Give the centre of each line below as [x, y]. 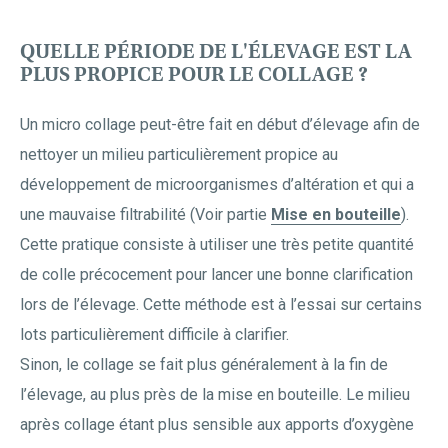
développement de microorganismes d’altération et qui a [217, 184]
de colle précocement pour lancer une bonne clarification [216, 274]
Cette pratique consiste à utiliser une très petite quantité [217, 244]
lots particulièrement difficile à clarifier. [154, 334]
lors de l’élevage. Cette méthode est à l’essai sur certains [221, 304]
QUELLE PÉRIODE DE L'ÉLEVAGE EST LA [216, 51]
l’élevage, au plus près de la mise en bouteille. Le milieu [215, 394]
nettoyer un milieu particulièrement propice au [179, 154]
